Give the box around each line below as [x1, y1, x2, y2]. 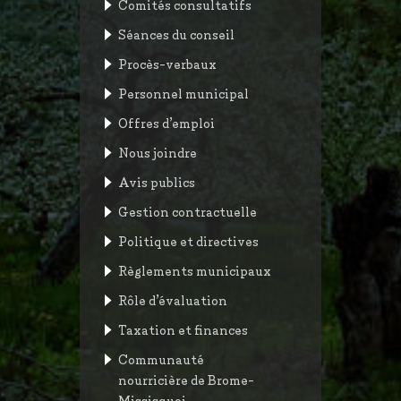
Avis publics [118, 173, 195, 190]
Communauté [118, 350, 204, 367]
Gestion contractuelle [118, 202, 257, 219]
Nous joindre [118, 143, 197, 160]
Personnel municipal [118, 84, 249, 101]
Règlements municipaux [118, 261, 271, 278]
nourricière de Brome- [118, 371, 254, 388]
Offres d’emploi [118, 114, 215, 131]
